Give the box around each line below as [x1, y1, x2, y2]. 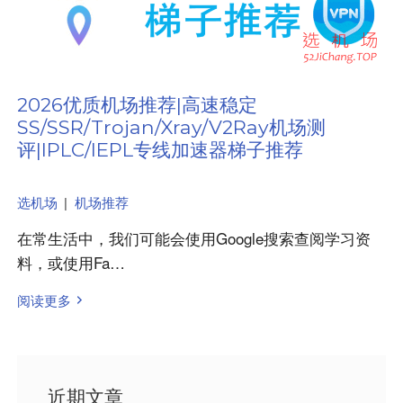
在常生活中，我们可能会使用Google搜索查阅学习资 [16, 226, 371, 249]
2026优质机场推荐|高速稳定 [16, 93, 257, 117]
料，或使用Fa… [16, 250, 125, 273]
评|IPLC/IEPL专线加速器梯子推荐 [16, 138, 303, 162]
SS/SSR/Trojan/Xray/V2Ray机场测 [16, 115, 326, 139]
